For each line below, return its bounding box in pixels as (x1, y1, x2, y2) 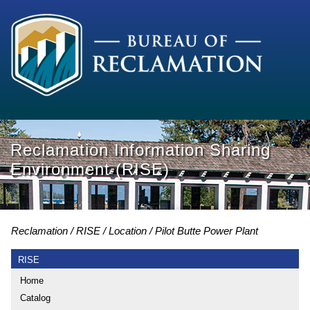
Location (109, 224, 147, 237)
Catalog (20, 292, 51, 303)
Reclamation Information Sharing (10, 140, 271, 160)
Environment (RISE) (10, 160, 170, 179)
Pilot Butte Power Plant (155, 224, 258, 237)
